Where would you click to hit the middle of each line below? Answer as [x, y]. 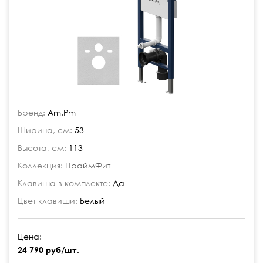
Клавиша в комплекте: [64, 183]
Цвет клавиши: [48, 200]
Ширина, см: [45, 130]
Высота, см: [42, 148]
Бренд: [31, 112]
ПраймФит [88, 165]
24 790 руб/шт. [48, 250]
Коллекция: [40, 165]
